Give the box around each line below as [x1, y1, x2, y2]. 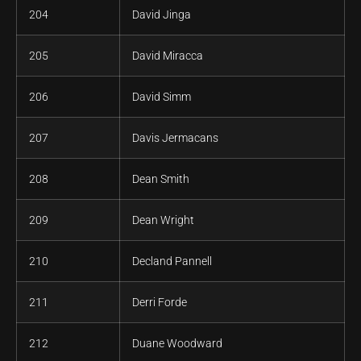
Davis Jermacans [132, 131, 218, 145]
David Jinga [132, 8, 191, 22]
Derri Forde [132, 296, 187, 309]
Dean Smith [132, 172, 189, 186]
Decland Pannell [132, 255, 212, 268]
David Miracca [132, 49, 203, 63]
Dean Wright [132, 214, 194, 227]
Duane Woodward [132, 337, 222, 351]
